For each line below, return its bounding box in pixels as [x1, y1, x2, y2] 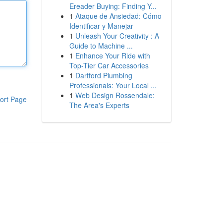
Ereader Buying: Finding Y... [69, 1, 157, 11]
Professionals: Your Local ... [69, 80, 157, 90]
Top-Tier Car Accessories [69, 60, 149, 70]
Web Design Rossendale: [75, 90, 155, 100]
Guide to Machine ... [69, 41, 133, 51]
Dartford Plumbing [75, 70, 132, 80]
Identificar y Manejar [69, 21, 133, 31]
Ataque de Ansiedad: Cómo [75, 11, 162, 21]
